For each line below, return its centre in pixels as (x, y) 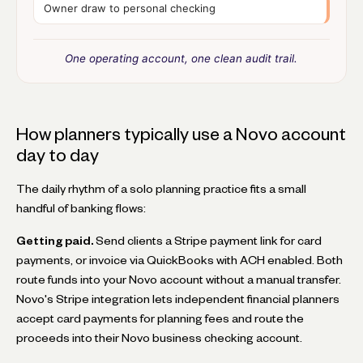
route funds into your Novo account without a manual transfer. (179, 279)
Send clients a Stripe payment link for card (207, 240)
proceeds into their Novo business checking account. (159, 337)
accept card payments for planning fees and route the (160, 318)
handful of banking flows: (81, 208)
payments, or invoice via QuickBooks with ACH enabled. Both (179, 260)
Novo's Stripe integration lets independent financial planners (178, 299)
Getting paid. (55, 240)
